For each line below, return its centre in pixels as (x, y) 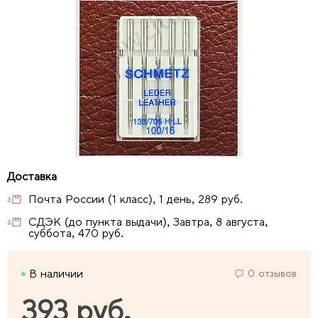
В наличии (56, 274)
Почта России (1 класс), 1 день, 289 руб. (136, 199)
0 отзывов (272, 273)
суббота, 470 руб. (76, 233)
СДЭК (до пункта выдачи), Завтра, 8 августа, (148, 222)
